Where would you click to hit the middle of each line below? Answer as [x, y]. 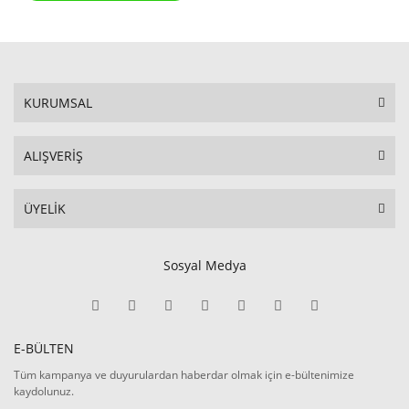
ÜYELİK [45, 208]
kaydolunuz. [44, 391]
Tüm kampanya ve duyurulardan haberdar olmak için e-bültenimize [184, 374]
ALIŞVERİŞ [53, 155]
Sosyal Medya [204, 265]
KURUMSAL [58, 102]
